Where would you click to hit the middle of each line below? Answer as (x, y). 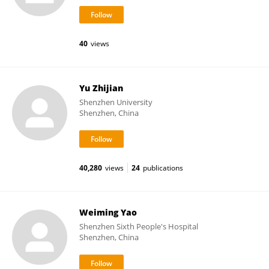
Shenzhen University (116, 102)
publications (163, 168)
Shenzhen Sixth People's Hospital (139, 226)
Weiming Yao (108, 212)
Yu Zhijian (101, 88)
